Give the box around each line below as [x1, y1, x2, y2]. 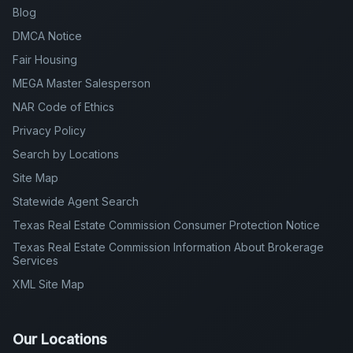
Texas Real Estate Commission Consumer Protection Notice [13, 218, 320, 232]
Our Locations [13, 331, 107, 347]
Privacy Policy [13, 124, 86, 137]
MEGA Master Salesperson [13, 76, 150, 90]
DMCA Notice [13, 29, 82, 43]
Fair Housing [13, 53, 77, 66]
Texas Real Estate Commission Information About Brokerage [13, 240, 324, 254]
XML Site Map [13, 277, 84, 291]
